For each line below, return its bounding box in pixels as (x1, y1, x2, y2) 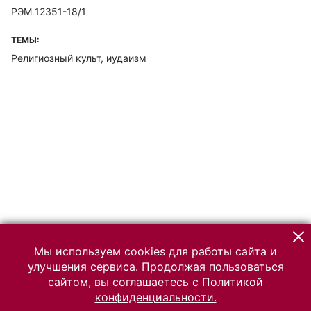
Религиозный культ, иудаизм (11, 52, 146, 64)
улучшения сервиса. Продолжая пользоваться (27, 260, 284, 274)
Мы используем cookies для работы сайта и (34, 244, 277, 258)
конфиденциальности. (94, 290, 217, 304)
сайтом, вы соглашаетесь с (48, 275, 202, 289)
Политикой (202, 275, 263, 289)
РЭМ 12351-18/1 (11, 6, 86, 17)
